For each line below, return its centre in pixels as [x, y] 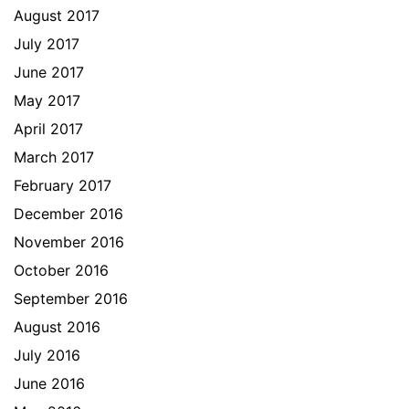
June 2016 [49, 383]
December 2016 [68, 214]
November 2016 [69, 242]
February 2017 [63, 185]
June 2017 [49, 72]
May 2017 [47, 100]
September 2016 [71, 299]
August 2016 [57, 327]
